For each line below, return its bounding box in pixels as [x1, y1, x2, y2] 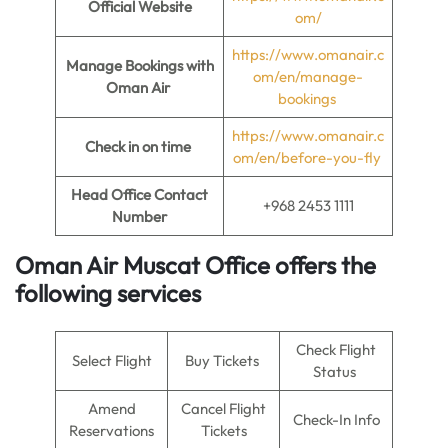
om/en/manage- [253, 67, 363, 86]
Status [313, 362, 359, 381]
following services [15, 278, 201, 308]
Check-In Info [292, 410, 380, 429]
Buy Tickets [185, 351, 262, 370]
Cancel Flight [181, 399, 266, 418]
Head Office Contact [71, 185, 208, 204]
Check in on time [85, 137, 194, 156]
